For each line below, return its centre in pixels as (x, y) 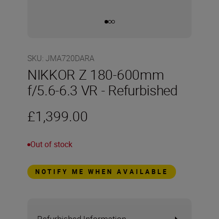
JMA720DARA (70, 58)
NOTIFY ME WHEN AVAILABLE (102, 172)
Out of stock (51, 144)
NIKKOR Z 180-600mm (96, 74)
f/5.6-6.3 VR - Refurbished (103, 90)
